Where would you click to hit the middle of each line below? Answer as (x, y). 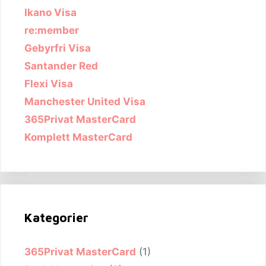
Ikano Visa (50, 12)
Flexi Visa (49, 83)
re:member (52, 30)
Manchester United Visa (85, 101)
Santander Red (61, 66)
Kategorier (56, 217)
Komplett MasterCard (78, 137)
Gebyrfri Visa (58, 48)
